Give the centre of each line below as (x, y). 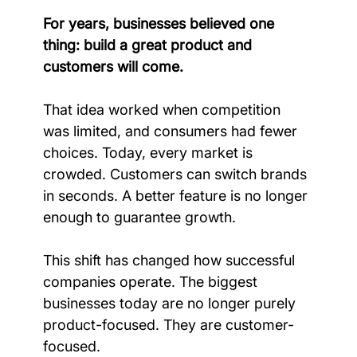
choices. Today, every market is (149, 152)
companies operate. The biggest (152, 281)
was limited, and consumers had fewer (172, 131)
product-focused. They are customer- (168, 324)
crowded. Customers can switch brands (177, 174)
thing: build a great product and (149, 45)
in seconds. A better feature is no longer (177, 195)
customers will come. (113, 66)
